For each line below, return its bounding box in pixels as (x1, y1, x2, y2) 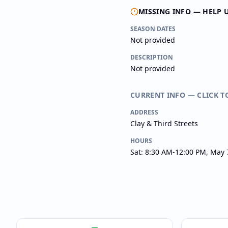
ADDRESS (130, 108, 158, 117)
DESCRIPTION (130, 53, 173, 62)
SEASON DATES (130, 24, 176, 33)
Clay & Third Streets (130, 119, 198, 128)
